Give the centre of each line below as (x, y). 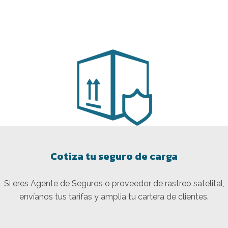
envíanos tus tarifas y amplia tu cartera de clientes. (114, 196)
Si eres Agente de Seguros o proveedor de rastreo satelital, (114, 183)
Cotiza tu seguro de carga (114, 156)
